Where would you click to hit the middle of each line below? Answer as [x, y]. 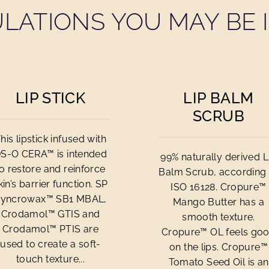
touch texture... [50, 259]
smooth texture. [219, 217]
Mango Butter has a [219, 202]
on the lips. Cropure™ [219, 247]
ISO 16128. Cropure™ [219, 187]
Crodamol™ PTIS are [50, 229]
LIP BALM [219, 98]
